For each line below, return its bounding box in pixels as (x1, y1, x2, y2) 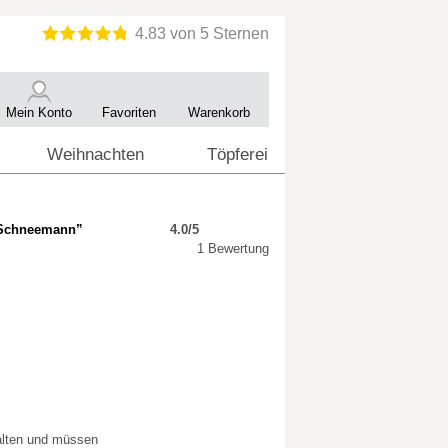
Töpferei (207, 145, 268, 164)
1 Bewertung (197, 241, 269, 256)
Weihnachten (47, 145, 144, 164)
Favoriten (102, 105, 156, 120)
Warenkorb (188, 105, 250, 120)
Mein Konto (6, 105, 72, 120)
